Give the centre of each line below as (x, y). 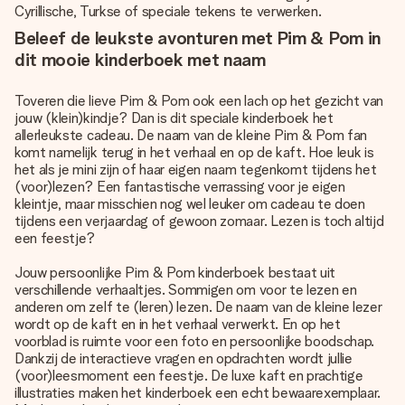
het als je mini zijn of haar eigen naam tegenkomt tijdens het (196, 170)
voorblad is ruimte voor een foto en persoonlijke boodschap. (195, 341)
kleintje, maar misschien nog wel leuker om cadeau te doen (190, 204)
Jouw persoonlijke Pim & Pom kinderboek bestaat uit (175, 273)
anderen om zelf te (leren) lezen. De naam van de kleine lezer (198, 307)
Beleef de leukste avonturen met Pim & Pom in (198, 38)
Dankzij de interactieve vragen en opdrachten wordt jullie (184, 358)
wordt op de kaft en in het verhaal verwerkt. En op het (178, 324)
